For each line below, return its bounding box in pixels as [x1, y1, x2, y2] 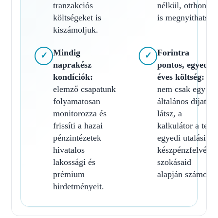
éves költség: [157, 72, 204, 82]
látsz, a [157, 108, 182, 118]
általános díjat [157, 96, 206, 106]
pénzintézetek [53, 132, 101, 143]
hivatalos [53, 145, 85, 155]
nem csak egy [157, 84, 205, 94]
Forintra [157, 47, 189, 57]
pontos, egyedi [157, 59, 211, 70]
